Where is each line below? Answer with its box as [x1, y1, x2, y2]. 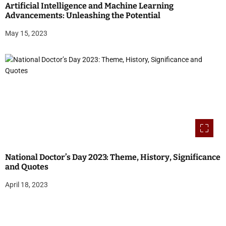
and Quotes [5, 162, 48, 172]
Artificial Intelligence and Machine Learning [5, 1, 174, 11]
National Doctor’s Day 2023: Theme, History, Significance [5, 152, 220, 162]
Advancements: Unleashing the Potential [5, 11, 160, 21]
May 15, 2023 [5, 29, 47, 38]
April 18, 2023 [5, 181, 48, 189]
